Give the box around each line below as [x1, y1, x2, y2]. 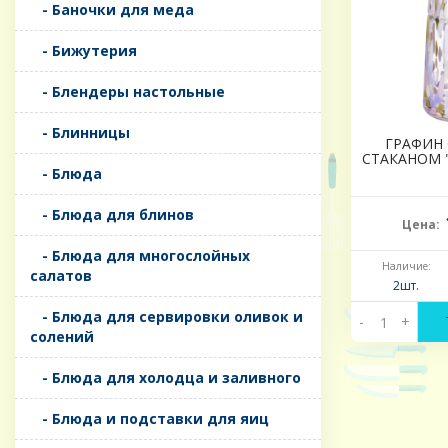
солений [30, 327, 94, 347]
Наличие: [381, 259, 431, 274]
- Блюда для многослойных [30, 246, 250, 266]
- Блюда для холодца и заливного [30, 368, 301, 388]
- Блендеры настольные [30, 82, 225, 102]
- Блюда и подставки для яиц [30, 409, 269, 429]
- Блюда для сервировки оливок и [30, 307, 303, 327]
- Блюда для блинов [30, 205, 194, 225]
